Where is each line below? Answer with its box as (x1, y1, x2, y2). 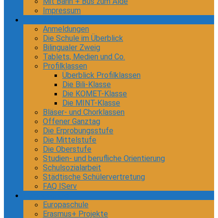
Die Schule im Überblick (43, 34, 123, 43)
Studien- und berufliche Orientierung (43, 154, 165, 163)
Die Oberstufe (43, 145, 91, 154)
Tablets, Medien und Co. (43, 52, 125, 61)
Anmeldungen (43, 24, 89, 34)
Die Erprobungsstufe (43, 126, 113, 135)
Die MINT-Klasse (62, 98, 120, 108)
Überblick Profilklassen (62, 71, 141, 80)
